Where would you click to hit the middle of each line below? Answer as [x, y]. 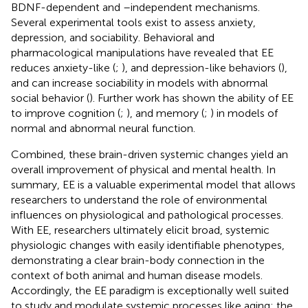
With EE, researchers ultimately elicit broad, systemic [140, 230]
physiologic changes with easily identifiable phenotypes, [148, 245]
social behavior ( [50, 98]
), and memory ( [165, 113]
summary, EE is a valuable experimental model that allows [153, 184]
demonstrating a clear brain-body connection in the [138, 260]
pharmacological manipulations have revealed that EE [142, 52]
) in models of [244, 113]
